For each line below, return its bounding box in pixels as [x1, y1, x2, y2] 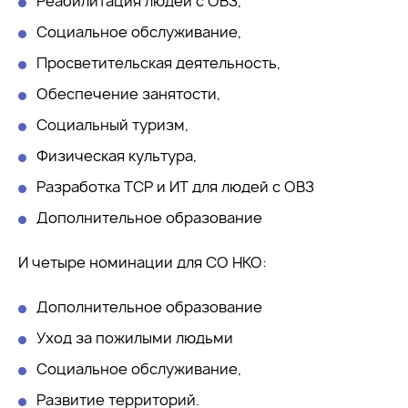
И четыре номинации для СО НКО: [18, 252, 267, 273]
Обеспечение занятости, [36, 84, 220, 105]
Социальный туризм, [36, 115, 189, 136]
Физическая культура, [36, 146, 197, 167]
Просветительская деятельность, [36, 53, 280, 74]
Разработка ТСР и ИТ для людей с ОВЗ [36, 177, 314, 198]
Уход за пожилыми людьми [36, 328, 233, 349]
